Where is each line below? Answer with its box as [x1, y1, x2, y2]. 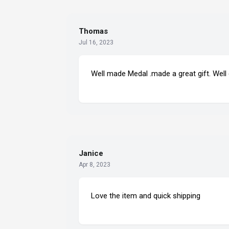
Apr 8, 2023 [79, 161, 110, 168]
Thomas [79, 27, 108, 36]
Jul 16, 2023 [79, 39, 113, 47]
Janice [79, 148, 103, 158]
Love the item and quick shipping [91, 191, 200, 200]
